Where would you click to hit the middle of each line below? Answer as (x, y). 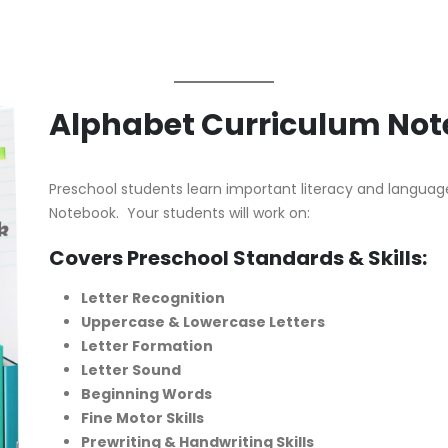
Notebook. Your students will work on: (181, 213)
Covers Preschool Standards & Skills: (239, 258)
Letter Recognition (152, 298)
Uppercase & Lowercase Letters (202, 322)
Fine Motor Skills (142, 418)
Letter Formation (146, 346)
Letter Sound (130, 370)
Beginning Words (146, 394)
